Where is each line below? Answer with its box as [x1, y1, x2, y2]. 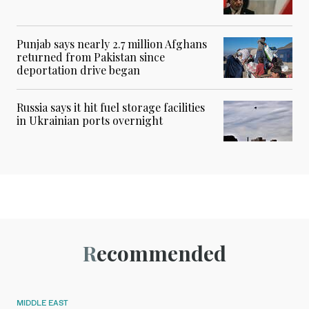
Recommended [97, 239, 226, 267]
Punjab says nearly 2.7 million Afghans [17, 36, 207, 51]
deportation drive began [17, 62, 140, 77]
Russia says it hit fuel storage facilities [17, 99, 205, 114]
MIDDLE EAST [17, 297, 68, 308]
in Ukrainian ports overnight [17, 112, 163, 128]
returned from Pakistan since [17, 49, 165, 64]
